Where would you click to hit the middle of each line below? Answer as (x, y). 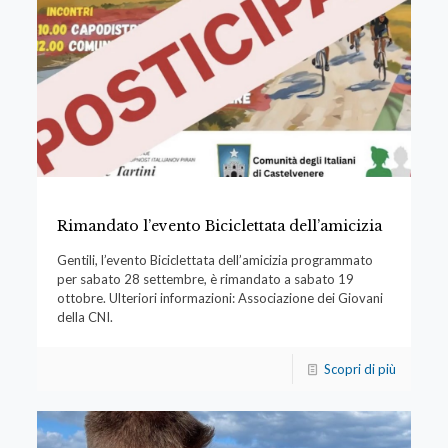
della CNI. (84, 316)
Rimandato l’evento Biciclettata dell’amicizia (219, 225)
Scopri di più (360, 368)
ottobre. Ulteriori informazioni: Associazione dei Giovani (219, 297)
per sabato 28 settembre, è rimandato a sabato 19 (205, 278)
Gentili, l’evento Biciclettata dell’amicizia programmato (214, 259)
